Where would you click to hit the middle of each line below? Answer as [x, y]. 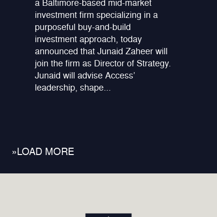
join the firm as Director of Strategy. [103, 63]
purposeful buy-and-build [83, 27]
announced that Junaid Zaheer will [101, 51]
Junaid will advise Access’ [85, 75]
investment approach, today [89, 39]
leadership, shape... [73, 87]
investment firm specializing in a [97, 15]
